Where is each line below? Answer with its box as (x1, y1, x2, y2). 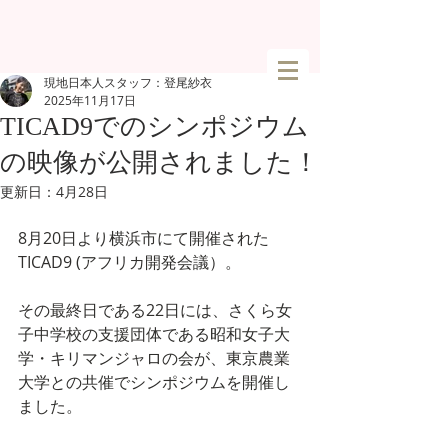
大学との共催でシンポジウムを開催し (18, 371, 290, 393)
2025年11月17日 (44, 92, 136, 108)
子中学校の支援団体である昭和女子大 (18, 323, 290, 345)
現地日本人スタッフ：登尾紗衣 (44, 74, 212, 90)
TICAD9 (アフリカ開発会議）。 (18, 251, 241, 273)
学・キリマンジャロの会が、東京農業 (18, 347, 290, 369)
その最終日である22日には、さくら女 (18, 299, 292, 321)
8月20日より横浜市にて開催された (18, 227, 269, 249)
